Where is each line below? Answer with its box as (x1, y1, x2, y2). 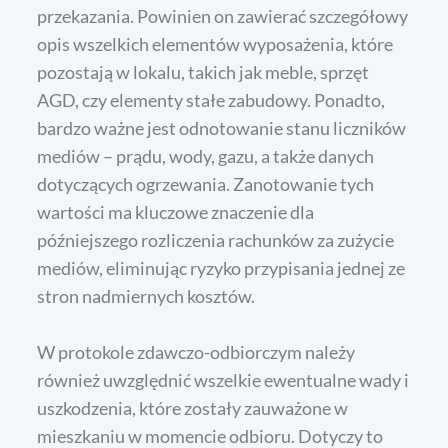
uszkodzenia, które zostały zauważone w (37, 397, 349, 420)
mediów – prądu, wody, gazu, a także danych (37, 145, 375, 168)
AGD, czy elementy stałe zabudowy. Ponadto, (37, 89, 386, 112)
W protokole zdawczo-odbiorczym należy (37, 341, 356, 364)
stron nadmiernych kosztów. (37, 285, 256, 308)
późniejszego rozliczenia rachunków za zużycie (37, 229, 395, 252)
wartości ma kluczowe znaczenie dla (37, 201, 315, 224)
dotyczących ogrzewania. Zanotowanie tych (37, 173, 375, 196)
